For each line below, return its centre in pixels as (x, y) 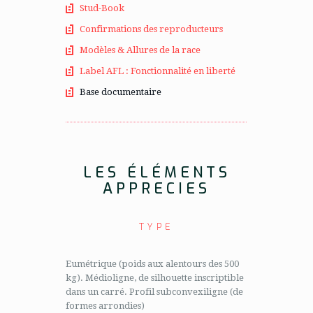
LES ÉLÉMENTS (156, 173)
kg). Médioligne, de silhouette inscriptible (155, 278)
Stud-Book (102, 8)
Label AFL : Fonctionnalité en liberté (158, 71)
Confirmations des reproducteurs (151, 29)
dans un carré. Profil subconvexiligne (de (154, 292)
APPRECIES (156, 189)
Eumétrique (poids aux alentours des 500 (152, 264)
